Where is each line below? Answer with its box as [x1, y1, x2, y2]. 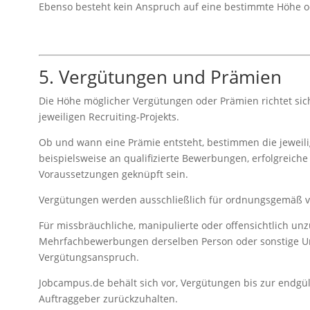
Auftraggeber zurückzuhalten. [38, 291, 178, 305]
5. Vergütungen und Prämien [38, 64, 282, 89]
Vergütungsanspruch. [38, 250, 139, 264]
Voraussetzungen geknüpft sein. [38, 167, 188, 181]
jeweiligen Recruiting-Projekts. [38, 109, 179, 123]
